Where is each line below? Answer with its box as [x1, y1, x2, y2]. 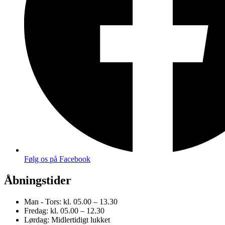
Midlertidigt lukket [51, 215, 110, 224]
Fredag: [24, 206, 50, 215]
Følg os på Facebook [24, 154, 90, 163]
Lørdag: [24, 215, 51, 224]
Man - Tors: [24, 197, 63, 206]
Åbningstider [4, 173, 71, 187]
